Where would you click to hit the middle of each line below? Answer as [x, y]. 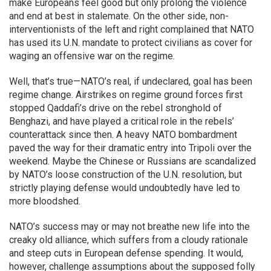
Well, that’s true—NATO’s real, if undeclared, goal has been [131, 81]
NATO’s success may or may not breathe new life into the [129, 227]
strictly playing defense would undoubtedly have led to [125, 188]
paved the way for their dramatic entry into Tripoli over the [130, 148]
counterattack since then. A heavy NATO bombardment [123, 135]
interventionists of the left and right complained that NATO [132, 29]
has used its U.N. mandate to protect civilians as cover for [131, 43]
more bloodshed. [45, 201]
